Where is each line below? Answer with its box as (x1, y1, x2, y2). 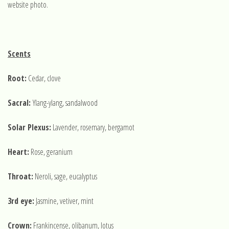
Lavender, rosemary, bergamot (51, 122, 134, 133)
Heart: (8, 146, 29, 157)
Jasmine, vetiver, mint (34, 195, 94, 207)
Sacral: (8, 97, 33, 108)
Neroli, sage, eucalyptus (33, 171, 97, 182)
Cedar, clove (27, 73, 61, 84)
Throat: (8, 171, 33, 182)
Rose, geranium (29, 146, 73, 157)
